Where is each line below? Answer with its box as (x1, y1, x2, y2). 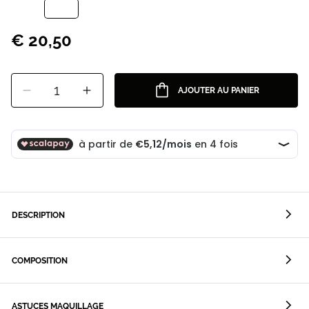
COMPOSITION (12, 256, 68, 266)
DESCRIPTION (12, 210, 65, 221)
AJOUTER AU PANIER (177, 86, 259, 96)
